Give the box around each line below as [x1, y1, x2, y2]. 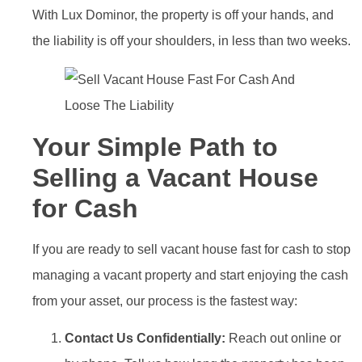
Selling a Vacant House [32, 162, 318, 192]
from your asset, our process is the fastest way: [32, 293, 297, 308]
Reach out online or [225, 331, 341, 346]
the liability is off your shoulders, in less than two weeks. [32, 33, 351, 48]
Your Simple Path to [32, 132, 278, 162]
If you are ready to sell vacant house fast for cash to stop [32, 242, 351, 256]
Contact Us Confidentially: [65, 331, 225, 346]
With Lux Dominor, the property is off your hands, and [32, 7, 334, 22]
